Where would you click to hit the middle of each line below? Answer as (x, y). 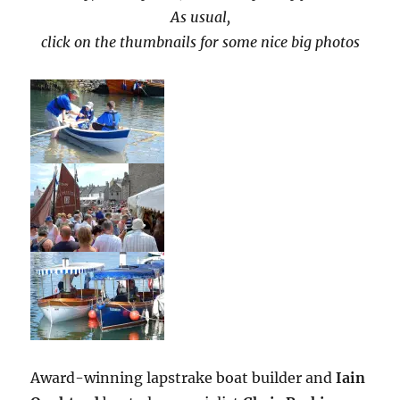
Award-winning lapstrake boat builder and (183, 378)
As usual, (200, 17)
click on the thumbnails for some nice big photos (200, 42)
